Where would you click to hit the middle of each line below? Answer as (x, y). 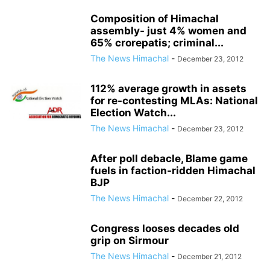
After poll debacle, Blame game (169, 159)
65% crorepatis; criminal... (157, 43)
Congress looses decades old (165, 229)
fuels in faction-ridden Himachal (173, 171)
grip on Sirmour (130, 241)
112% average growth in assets (168, 89)
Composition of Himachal (155, 19)
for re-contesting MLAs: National (174, 101)
